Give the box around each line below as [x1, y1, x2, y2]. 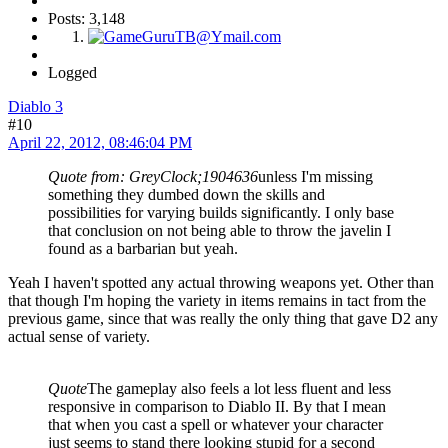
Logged [48, 64, 97, 82]
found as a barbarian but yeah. [48, 240, 238, 258]
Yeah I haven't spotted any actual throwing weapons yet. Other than [8, 274, 434, 292]
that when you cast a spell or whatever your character [48, 416, 383, 434]
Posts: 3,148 [48, 10, 125, 28]
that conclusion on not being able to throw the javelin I [48, 222, 391, 240]
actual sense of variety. [8, 328, 150, 346]
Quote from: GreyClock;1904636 [48, 168, 258, 186]
